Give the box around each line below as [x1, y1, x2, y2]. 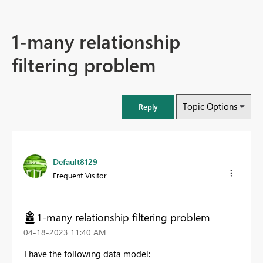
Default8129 [53, 156, 97, 168]
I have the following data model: [24, 247, 150, 259]
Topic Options [183, 100, 237, 113]
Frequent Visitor [53, 170, 107, 181]
